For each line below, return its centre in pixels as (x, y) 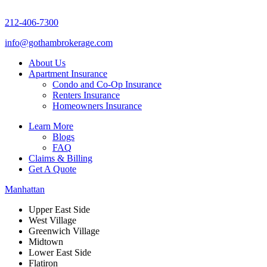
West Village (52, 220)
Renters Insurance (86, 95)
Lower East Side (60, 252)
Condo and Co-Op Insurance (107, 84)
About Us (47, 63)
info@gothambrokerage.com (59, 42)
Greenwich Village (64, 231)
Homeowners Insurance (97, 105)
